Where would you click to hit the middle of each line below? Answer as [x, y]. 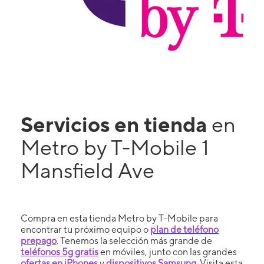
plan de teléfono [184, 229]
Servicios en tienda [116, 124]
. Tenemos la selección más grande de [134, 240]
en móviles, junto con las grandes [168, 252]
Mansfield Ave [88, 170]
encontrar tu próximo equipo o [85, 229]
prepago [39, 240]
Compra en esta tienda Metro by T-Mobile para [119, 218]
